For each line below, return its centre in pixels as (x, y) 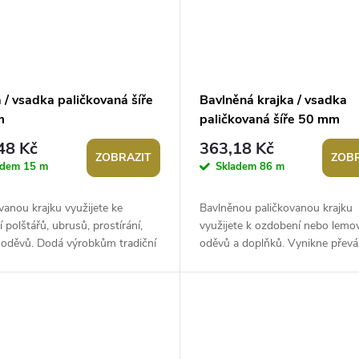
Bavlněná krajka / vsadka (273, 100)
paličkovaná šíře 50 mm (269, 119)
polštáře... (223, 278)
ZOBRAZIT (123, 157)
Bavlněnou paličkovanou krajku (276, 208)
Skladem (237, 167)
